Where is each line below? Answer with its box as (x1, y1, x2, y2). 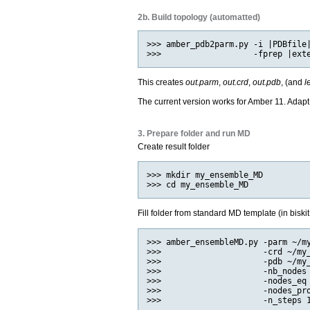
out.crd (223, 77, 249, 88)
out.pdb (253, 77, 282, 88)
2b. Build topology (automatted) (138, 12, 261, 22)
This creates (138, 77, 186, 88)
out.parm (185, 77, 219, 88)
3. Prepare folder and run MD (138, 128, 251, 138)
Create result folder (138, 141, 210, 152)
